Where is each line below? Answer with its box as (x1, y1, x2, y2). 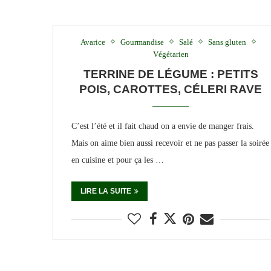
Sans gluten (207, 37, 246, 47)
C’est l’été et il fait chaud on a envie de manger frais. (71, 121, 254, 131)
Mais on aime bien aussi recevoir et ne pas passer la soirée (71, 138, 269, 148)
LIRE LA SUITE (80, 186, 131, 195)
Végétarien (152, 49, 189, 59)
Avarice (80, 37, 105, 47)
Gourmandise (120, 37, 164, 47)
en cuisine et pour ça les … (71, 155, 164, 165)
